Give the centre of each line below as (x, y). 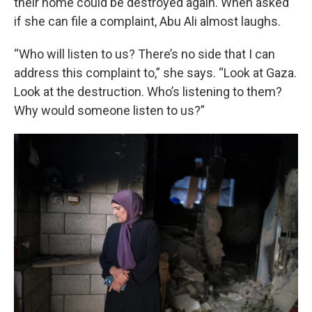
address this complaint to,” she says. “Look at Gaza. (155, 72)
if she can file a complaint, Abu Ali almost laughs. (147, 21)
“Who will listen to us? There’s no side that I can (145, 54)
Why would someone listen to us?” (109, 110)
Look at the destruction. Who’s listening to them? (148, 91)
